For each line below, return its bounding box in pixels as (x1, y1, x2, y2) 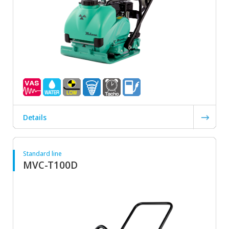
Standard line (23, 149, 62, 158)
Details (23, 112, 47, 123)
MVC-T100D (23, 158, 78, 172)
